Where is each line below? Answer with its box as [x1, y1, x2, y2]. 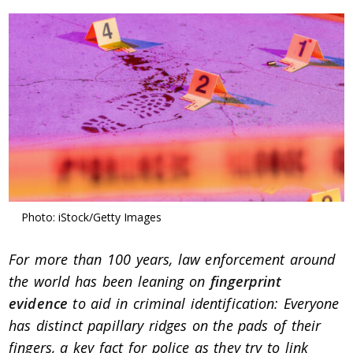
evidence [9, 294, 68, 314]
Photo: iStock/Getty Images [21, 210, 162, 225]
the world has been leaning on [9, 272, 210, 292]
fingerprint [210, 272, 282, 292]
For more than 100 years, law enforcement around [9, 250, 336, 269]
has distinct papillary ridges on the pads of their [9, 316, 321, 336]
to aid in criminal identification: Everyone [67, 294, 340, 314]
